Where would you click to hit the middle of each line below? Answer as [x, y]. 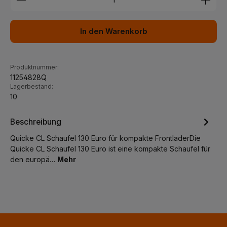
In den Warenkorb [113, 31]
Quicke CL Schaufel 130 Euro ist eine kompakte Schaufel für [110, 149]
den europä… [34, 159]
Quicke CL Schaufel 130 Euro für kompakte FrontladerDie [105, 138]
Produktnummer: [34, 67]
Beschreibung [36, 122]
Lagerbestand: [32, 87]
